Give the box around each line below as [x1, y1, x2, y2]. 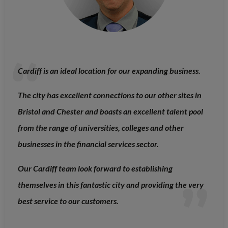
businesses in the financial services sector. [18, 139, 159, 149]
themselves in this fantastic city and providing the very [18, 180, 204, 190]
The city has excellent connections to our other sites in [18, 90, 202, 100]
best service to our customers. [18, 196, 119, 206]
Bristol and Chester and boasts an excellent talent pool [18, 106, 203, 117]
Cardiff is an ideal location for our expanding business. [18, 66, 201, 76]
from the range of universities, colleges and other [18, 123, 184, 133]
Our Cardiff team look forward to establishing [18, 163, 173, 174]
